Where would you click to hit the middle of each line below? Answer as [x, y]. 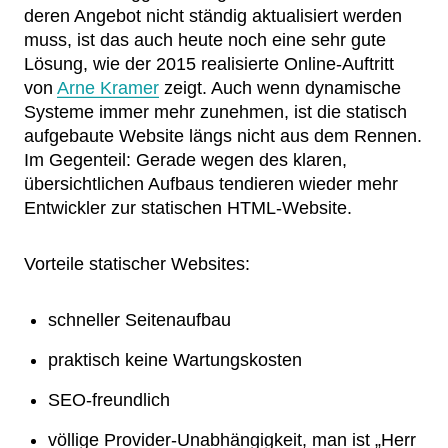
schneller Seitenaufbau [139, 320]
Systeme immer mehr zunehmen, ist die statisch [215, 112]
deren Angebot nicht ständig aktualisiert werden [213, 16]
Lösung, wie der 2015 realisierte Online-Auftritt [209, 64]
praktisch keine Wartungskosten [175, 360]
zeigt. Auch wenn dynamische [280, 88]
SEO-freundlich [109, 400]
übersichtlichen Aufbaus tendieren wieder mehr [211, 184]
